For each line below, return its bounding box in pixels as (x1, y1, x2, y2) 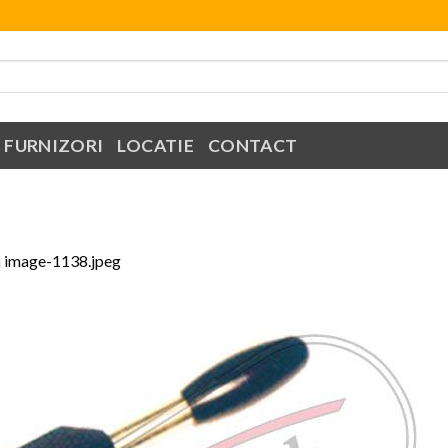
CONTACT (207, 134, 298, 156)
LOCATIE (117, 134, 194, 156)
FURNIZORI (4, 134, 104, 156)
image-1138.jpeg (4, 250, 121, 270)
